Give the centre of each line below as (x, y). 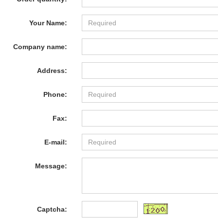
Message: (51, 166)
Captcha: (52, 209)
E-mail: (56, 142)
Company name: (40, 47)
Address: (52, 71)
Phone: (55, 94)
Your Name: (48, 23)
